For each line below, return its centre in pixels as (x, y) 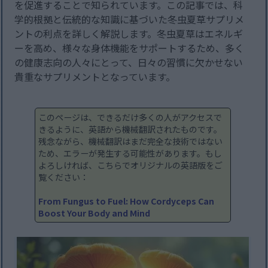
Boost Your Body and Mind (94, 213)
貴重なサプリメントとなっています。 (95, 77)
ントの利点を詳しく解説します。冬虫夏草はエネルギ (129, 34)
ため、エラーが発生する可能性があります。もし (130, 153)
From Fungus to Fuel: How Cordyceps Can (126, 201)
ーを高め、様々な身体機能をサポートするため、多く (130, 48)
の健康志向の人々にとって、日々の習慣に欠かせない (129, 63)
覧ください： (63, 177)
